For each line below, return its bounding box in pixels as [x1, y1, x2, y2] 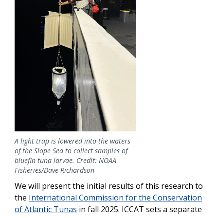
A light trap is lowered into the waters [15, 136, 130, 146]
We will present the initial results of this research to [15, 181, 203, 192]
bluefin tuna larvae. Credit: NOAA [15, 156, 116, 165]
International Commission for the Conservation [29, 192, 202, 203]
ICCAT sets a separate [122, 204, 202, 215]
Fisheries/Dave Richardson [15, 165, 94, 175]
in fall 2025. [77, 204, 120, 215]
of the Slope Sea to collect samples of [15, 146, 127, 156]
